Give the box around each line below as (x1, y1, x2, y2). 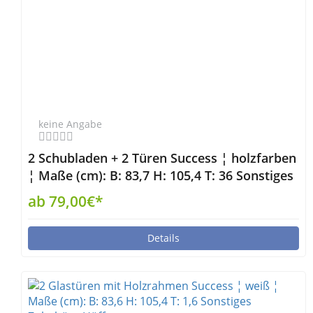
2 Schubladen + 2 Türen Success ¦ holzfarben (28, 150, 296, 166)
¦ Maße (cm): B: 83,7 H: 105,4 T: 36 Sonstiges (28, 167, 293, 184)
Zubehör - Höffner (28, 184, 136, 201)
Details (147, 231, 180, 245)
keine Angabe (38, 117, 102, 131)
